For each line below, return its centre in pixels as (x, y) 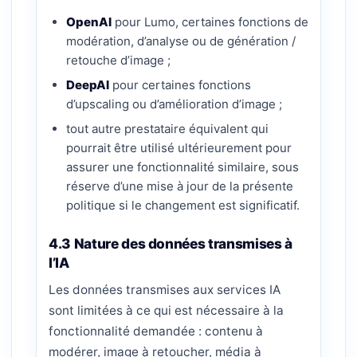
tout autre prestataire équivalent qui (167, 129)
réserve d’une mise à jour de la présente (180, 186)
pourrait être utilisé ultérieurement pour (179, 148)
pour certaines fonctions (180, 85)
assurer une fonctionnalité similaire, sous (182, 167)
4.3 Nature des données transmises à (171, 243)
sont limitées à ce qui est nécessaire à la (166, 310)
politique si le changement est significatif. (183, 205)
